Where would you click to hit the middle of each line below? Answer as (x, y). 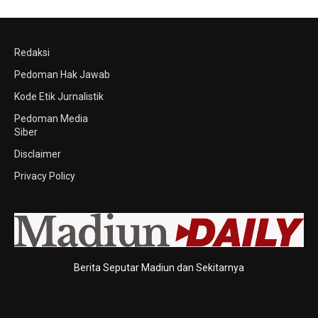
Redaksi (32, 53)
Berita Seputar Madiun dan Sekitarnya (159, 267)
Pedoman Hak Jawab (62, 75)
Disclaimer (38, 154)
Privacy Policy (45, 176)
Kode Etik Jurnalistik (59, 97)
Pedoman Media (51, 119)
